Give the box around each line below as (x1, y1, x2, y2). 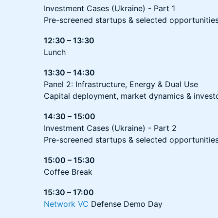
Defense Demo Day (89, 199, 163, 209)
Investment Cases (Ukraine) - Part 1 (44, 3, 175, 13)
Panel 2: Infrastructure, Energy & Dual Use (44, 79, 198, 89)
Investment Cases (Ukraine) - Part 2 (44, 123, 177, 133)
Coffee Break (44, 167, 92, 177)
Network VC (44, 199, 89, 209)
